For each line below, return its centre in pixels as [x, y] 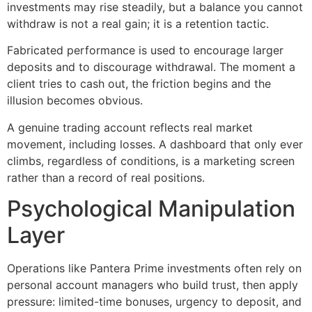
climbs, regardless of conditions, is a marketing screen [151, 161]
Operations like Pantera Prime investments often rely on [154, 268]
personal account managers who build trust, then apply [153, 285]
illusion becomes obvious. [75, 101]
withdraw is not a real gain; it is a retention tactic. [138, 23]
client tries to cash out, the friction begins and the [139, 84]
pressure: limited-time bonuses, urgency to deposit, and [154, 302]
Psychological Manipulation [151, 209]
